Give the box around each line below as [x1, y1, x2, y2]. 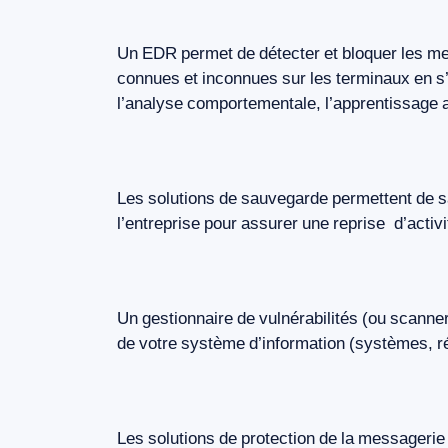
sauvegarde [241, 188, 328, 209]
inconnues [202, 68, 278, 89]
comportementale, [187, 93, 321, 114]
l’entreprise [117, 213, 200, 234]
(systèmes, [349, 333, 433, 354]
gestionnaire [142, 308, 233, 329]
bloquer [342, 43, 397, 64]
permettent [332, 188, 412, 209]
